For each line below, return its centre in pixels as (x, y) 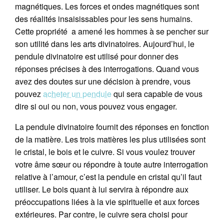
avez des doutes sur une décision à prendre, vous (103, 81)
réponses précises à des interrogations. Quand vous (107, 68)
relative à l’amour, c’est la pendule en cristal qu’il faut (108, 176)
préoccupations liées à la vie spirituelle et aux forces (107, 201)
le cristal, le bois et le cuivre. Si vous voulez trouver (105, 151)
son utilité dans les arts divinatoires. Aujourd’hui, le (105, 43)
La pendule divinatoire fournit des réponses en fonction (112, 126)
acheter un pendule (77, 93)
